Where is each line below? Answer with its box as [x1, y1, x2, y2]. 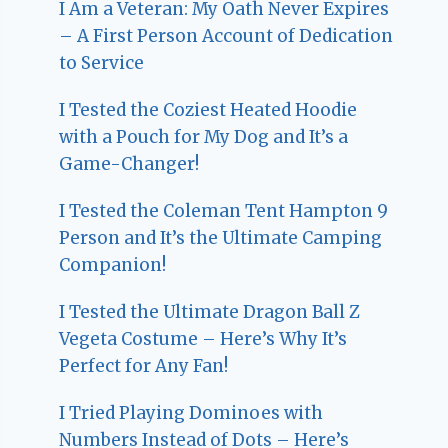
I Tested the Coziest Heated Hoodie [59, 98, 358, 121]
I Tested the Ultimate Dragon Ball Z [59, 300, 361, 323]
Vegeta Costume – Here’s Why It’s [59, 327, 348, 350]
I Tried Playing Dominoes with [59, 401, 324, 424]
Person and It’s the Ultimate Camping [59, 226, 383, 249]
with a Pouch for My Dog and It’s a [59, 125, 349, 148]
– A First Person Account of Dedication [59, 24, 394, 47]
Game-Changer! [59, 152, 200, 175]
